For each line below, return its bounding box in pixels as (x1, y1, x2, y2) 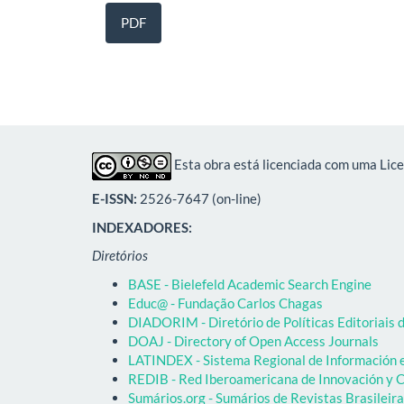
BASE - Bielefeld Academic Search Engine (128, 275, 372, 292)
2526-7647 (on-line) (137, 190, 262, 207)
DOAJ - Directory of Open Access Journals (128, 332, 379, 349)
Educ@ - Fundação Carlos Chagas (128, 294, 323, 311)
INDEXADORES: (92, 218, 197, 235)
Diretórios (92, 247, 148, 264)
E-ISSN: (92, 190, 137, 207)
